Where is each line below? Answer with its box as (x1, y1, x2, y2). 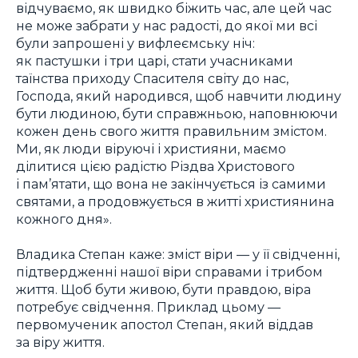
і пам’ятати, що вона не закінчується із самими (16, 175, 326, 192)
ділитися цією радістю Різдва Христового (16, 157, 295, 174)
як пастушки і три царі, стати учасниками (16, 52, 293, 69)
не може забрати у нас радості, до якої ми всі (16, 17, 317, 34)
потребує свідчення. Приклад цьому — (16, 299, 280, 316)
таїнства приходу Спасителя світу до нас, (16, 70, 288, 86)
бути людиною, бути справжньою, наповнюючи (16, 105, 338, 121)
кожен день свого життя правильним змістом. (16, 122, 327, 139)
